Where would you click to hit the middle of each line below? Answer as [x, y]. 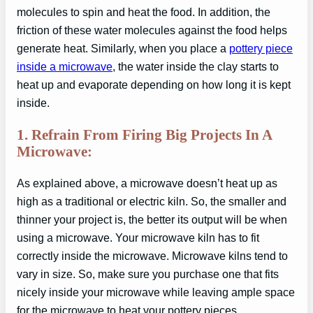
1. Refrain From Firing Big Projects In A [144, 134]
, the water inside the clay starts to [196, 67]
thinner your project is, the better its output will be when [152, 220]
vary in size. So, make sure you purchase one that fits [148, 274]
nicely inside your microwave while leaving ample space [156, 292]
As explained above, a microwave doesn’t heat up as [147, 183]
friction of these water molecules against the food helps [152, 30]
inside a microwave [65, 67]
